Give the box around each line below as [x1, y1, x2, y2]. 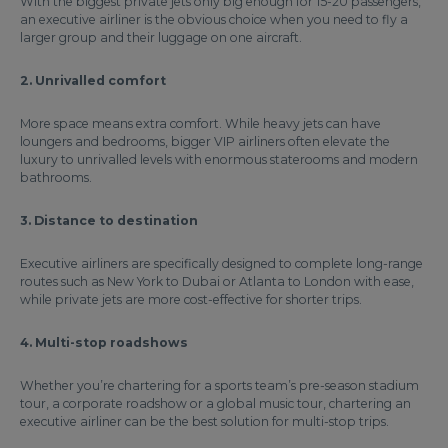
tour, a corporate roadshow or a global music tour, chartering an [20, 396, 411, 411]
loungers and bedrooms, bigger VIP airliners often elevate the [20, 134, 390, 149]
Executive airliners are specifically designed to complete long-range [20, 256, 423, 271]
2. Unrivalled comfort [20, 73, 166, 88]
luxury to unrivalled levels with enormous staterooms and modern [20, 152, 418, 167]
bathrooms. [20, 170, 92, 185]
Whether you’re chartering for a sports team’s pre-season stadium [20, 378, 419, 393]
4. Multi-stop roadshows [20, 335, 188, 350]
